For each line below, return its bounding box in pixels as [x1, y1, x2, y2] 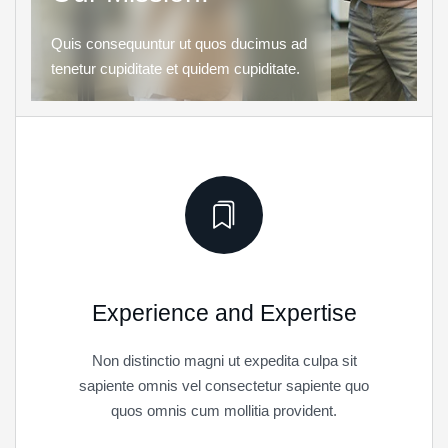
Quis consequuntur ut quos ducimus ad [51, 35, 307, 53]
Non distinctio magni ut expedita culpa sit [91, 352, 357, 370]
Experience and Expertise [91, 300, 357, 327]
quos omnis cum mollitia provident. [111, 402, 337, 420]
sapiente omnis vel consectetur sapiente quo [79, 377, 369, 395]
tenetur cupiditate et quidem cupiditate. [51, 60, 300, 78]
